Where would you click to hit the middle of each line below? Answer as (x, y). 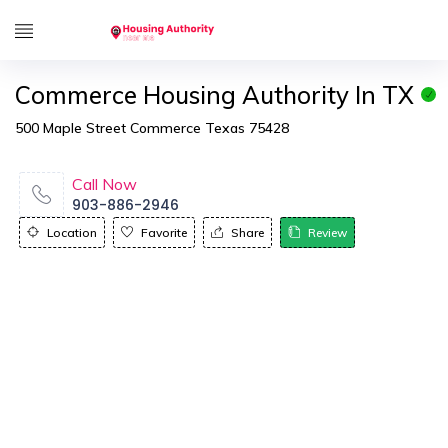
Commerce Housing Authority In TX (214, 95)
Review (327, 232)
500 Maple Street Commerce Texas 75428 (152, 128)
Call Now (104, 184)
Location (72, 232)
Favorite (164, 232)
